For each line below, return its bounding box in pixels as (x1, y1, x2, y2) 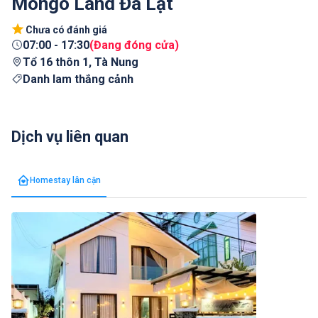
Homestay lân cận (30, 175, 101, 185)
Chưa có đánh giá (26, 24, 107, 35)
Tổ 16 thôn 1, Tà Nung (23, 55, 138, 69)
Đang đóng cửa (94, 38, 175, 52)
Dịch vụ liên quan (11, 128, 128, 146)
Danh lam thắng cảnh (23, 72, 133, 86)
